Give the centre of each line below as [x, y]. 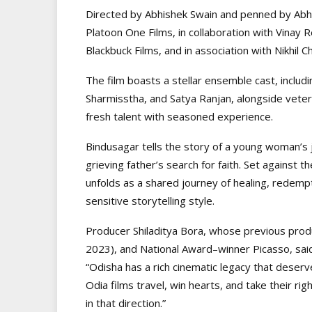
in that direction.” [126, 303]
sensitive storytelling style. [150, 200]
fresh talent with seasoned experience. [179, 116]
